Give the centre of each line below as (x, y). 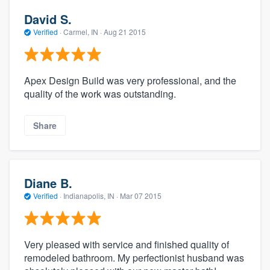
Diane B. (48, 183)
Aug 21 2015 (125, 32)
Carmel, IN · (83, 32)
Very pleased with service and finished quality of (127, 244)
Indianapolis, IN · (91, 196)
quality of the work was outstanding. (100, 93)
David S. (48, 19)
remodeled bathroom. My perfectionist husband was (134, 257)
